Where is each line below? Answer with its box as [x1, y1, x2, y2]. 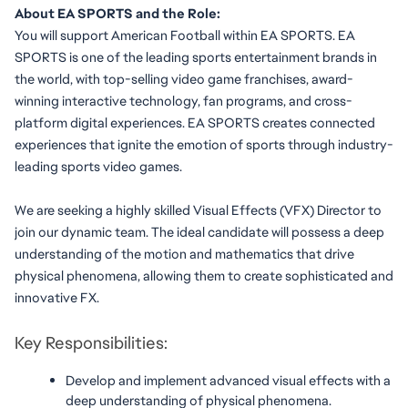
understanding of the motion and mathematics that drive [15, 245, 354, 262]
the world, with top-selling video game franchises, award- [15, 70, 353, 87]
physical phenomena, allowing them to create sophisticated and [15, 267, 393, 284]
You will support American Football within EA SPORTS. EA [15, 26, 355, 44]
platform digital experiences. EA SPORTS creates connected [15, 114, 375, 131]
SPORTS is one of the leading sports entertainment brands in [15, 48, 377, 66]
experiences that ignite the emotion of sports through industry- [15, 136, 393, 153]
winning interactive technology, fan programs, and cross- [15, 92, 352, 109]
